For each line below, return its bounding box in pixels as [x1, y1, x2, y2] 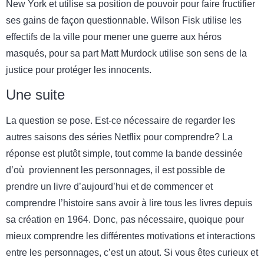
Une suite [6, 86, 65, 103]
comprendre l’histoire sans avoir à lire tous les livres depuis [6, 197, 252, 208]
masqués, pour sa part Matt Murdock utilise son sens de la [6, 48, 247, 58]
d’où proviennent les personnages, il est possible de [6, 164, 225, 175]
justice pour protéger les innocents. [6, 64, 151, 75]
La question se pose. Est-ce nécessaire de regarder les [6, 115, 235, 126]
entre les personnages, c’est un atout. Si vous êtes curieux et [6, 247, 258, 258]
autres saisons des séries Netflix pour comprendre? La [6, 131, 233, 142]
